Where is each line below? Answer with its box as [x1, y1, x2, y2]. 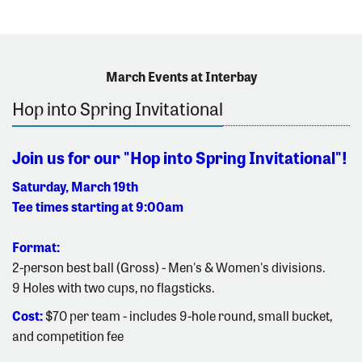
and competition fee [12, 326, 124, 346]
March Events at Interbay [105, 66, 257, 86]
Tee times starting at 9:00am [12, 196, 183, 217]
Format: [12, 237, 60, 257]
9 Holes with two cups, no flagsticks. [12, 277, 217, 297]
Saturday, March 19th [12, 176, 138, 196]
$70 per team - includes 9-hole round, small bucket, [45, 305, 332, 326]
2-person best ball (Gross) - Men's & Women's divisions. [12, 257, 328, 277]
